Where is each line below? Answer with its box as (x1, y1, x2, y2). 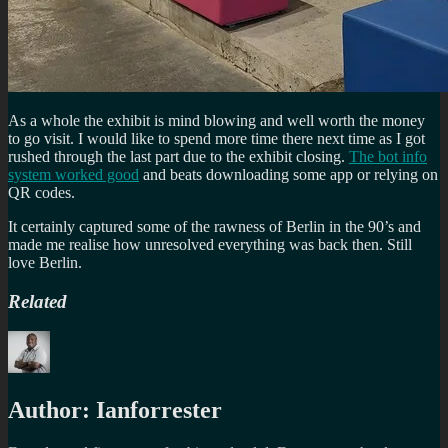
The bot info (349, 147, 427, 165)
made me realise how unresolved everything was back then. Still (8, 235, 412, 253)
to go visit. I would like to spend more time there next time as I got (8, 129, 425, 147)
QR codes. (8, 183, 75, 201)
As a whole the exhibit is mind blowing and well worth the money (8, 111, 425, 129)
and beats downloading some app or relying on (139, 165, 438, 183)
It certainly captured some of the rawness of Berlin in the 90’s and (8, 217, 421, 235)
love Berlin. (8, 253, 82, 271)
